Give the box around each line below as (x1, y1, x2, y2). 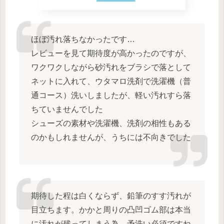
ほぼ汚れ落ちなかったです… (30, 34, 135, 43)
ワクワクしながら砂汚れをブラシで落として (30, 62, 191, 71)
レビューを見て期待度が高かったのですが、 (30, 48, 191, 57)
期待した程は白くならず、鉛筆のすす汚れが (30, 191, 191, 200)
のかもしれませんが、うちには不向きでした (30, 132, 191, 141)
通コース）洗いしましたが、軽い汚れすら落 (30, 90, 191, 99)
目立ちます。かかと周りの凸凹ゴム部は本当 (30, 205, 191, 214)
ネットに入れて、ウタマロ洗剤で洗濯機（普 (30, 76, 191, 85)
